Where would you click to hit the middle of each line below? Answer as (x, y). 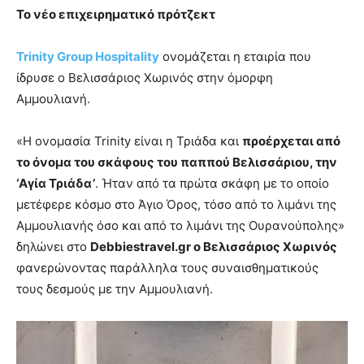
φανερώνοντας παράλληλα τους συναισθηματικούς (167, 268)
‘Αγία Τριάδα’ (56, 184)
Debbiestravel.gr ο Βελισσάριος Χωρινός (214, 247)
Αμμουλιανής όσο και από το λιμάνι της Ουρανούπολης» (180, 226)
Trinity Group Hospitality (88, 57)
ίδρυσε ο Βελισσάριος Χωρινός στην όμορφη (145, 78)
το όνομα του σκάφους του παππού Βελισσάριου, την (177, 162)
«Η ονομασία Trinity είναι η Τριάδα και (129, 141)
